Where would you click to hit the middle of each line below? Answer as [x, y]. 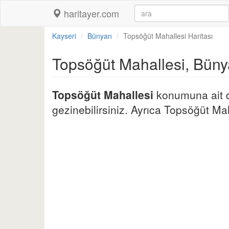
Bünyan [100, 36]
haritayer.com [90, 13]
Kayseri [64, 36]
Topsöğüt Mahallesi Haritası [168, 36]
